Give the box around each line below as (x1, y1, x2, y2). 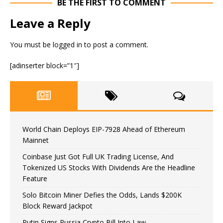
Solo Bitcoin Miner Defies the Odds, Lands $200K (22, 190, 182, 200)
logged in (53, 40, 82, 49)
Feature (22, 174, 47, 183)
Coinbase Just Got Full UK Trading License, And (22, 152, 174, 161)
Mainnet (22, 135, 49, 145)
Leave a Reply (10, 15, 91, 31)
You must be (10, 40, 53, 49)
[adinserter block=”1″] (10, 61, 79, 70)
